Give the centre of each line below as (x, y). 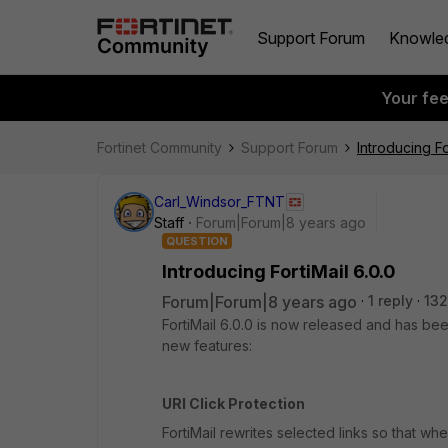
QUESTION (197, 241)
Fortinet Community (159, 147)
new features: (207, 345)
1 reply (390, 300)
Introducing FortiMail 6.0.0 (278, 271)
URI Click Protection (233, 403)
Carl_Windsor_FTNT (219, 201)
